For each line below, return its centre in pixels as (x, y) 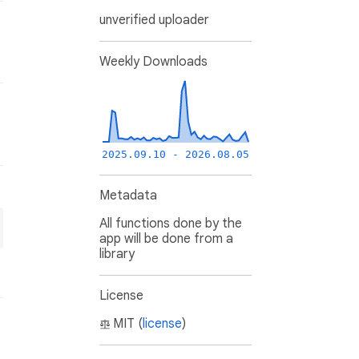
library (117, 254)
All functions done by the (171, 224)
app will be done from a (166, 239)
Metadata (128, 196)
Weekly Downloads (153, 62)
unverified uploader (154, 20)
